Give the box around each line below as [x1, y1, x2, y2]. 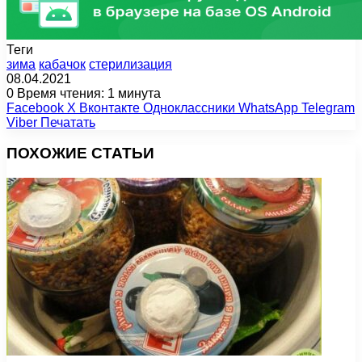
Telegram [301, 100, 355, 115]
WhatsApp [238, 100, 298, 115]
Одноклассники [143, 100, 235, 115]
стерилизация [89, 57, 172, 71]
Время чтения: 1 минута [14, 86, 161, 100]
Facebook [6, 100, 64, 115]
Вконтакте [79, 100, 140, 115]
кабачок [39, 57, 86, 71]
